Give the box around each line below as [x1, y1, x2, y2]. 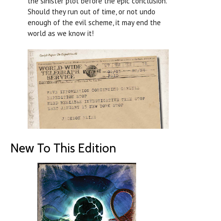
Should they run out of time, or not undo [28, 7, 155, 17]
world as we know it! [28, 29, 94, 38]
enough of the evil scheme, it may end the [28, 18, 161, 28]
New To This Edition [10, 141, 116, 156]
